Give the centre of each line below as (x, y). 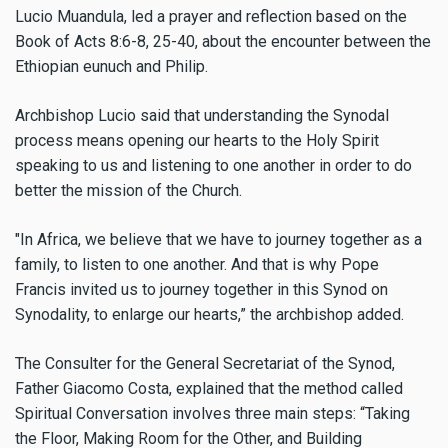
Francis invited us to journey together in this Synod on (201, 289)
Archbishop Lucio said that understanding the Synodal (202, 116)
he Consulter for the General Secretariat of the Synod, (209, 363)
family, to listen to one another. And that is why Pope (197, 264)
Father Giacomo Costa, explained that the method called (209, 388)
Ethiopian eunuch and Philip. (111, 67)
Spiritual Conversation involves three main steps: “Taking (212, 413)
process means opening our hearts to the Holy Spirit (197, 141)
